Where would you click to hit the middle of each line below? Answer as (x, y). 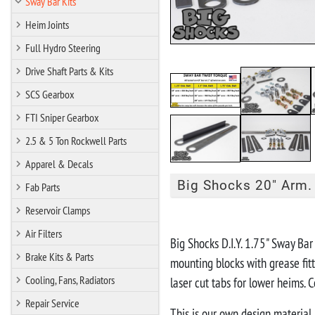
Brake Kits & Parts (59, 256)
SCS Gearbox (50, 94)
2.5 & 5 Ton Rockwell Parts (76, 140)
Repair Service (52, 303)
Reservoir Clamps (58, 210)
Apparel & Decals (59, 163)
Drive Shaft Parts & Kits (69, 71)
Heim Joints (47, 24)
